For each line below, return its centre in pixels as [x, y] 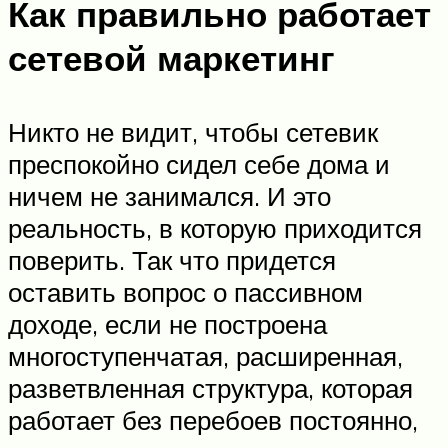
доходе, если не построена [167, 323]
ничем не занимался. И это [169, 195]
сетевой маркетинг [171, 58]
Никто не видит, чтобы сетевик [193, 131]
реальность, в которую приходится [215, 227]
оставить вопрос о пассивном [185, 291]
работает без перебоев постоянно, [213, 419]
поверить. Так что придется [172, 259]
